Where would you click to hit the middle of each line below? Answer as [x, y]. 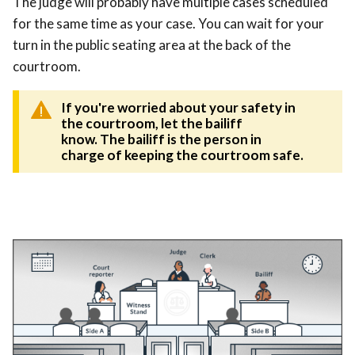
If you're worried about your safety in [178, 108]
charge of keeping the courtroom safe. [183, 155]
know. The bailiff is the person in [161, 139]
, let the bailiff [199, 124]
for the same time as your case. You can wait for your [168, 24]
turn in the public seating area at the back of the [152, 45]
